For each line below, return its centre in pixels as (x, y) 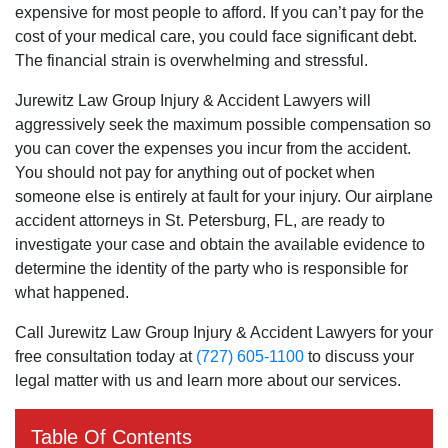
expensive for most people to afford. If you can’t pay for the (219, 12)
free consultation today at (105, 356)
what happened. (72, 292)
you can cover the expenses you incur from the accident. (213, 148)
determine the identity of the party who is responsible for (211, 268)
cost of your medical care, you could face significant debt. (216, 36)
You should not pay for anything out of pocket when (195, 172)
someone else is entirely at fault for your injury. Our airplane (224, 196)
